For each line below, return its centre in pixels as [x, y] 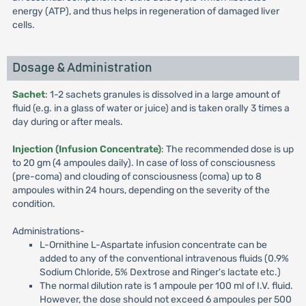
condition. [33, 204]
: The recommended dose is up [227, 150]
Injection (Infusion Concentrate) [86, 150]
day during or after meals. [67, 122]
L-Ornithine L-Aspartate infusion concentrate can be [153, 245]
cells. [23, 25]
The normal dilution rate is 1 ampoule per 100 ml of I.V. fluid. [166, 286]
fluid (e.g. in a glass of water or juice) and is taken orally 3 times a [151, 109]
